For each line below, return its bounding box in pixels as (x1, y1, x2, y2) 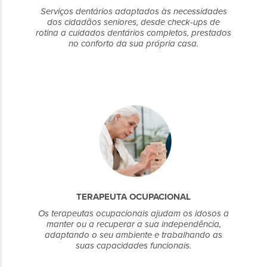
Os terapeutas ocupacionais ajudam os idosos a (38, 208, 229, 219)
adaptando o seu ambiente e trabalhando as (45, 229, 222, 240)
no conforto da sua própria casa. (69, 38, 198, 49)
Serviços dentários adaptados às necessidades (40, 6, 227, 17)
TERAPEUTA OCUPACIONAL (76, 191, 191, 202)
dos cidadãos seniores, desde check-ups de (47, 17, 220, 27)
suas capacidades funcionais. (76, 240, 191, 251)
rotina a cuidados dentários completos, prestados (36, 27, 231, 38)
